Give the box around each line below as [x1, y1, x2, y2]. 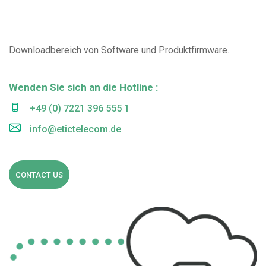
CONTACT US [15, 170, 63, 179]
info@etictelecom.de [30, 123, 121, 135]
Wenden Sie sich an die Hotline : [9, 81, 158, 93]
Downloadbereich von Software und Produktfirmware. [9, 45, 229, 56]
